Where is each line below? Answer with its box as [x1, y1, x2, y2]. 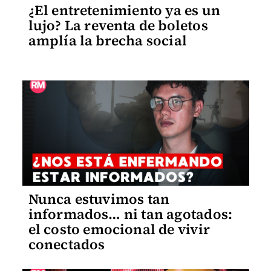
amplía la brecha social [28, 30, 188, 50]
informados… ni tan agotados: [28, 204, 233, 224]
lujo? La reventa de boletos [28, 15, 208, 35]
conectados [28, 234, 105, 254]
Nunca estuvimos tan [28, 189, 170, 209]
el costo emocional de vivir [28, 219, 210, 239]
